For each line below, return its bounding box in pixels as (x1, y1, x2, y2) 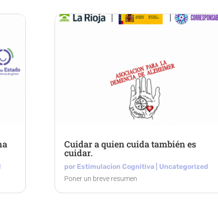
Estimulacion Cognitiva (76, 163, 154, 171)
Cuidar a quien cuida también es (64, 138, 196, 150)
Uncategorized (159, 163, 208, 171)
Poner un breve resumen (64, 175, 137, 183)
